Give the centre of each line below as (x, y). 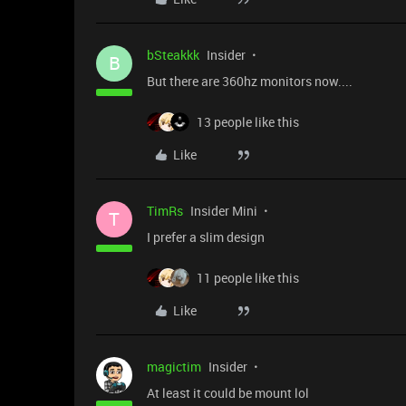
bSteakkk (173, 55)
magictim (174, 367)
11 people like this (248, 278)
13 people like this (248, 122)
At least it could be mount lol (228, 393)
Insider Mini (224, 211)
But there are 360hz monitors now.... (250, 82)
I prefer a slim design (206, 237)
